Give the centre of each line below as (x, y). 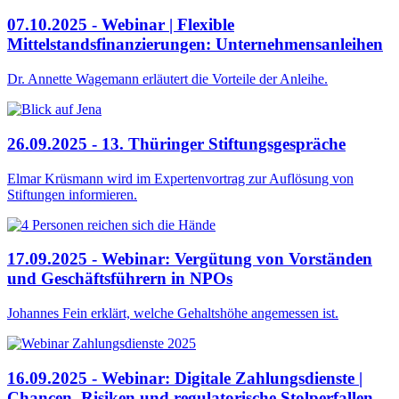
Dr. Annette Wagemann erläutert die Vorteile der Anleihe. (167, 79)
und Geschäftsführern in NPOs (120, 279)
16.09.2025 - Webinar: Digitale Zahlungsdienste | (185, 378)
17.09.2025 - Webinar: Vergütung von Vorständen (190, 259)
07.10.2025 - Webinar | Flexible (121, 25)
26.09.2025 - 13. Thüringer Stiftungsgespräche (176, 143)
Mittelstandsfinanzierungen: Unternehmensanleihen (195, 45)
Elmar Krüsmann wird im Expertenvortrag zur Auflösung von (180, 178)
